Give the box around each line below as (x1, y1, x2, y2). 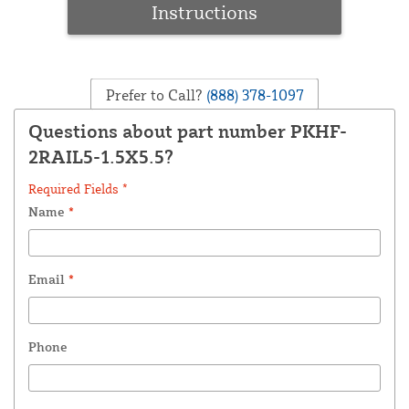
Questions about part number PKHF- (28, 120, 347, 143)
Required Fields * (28, 181, 128, 197)
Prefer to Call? (105, 85, 203, 104)
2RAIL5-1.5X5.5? (28, 145, 173, 169)
